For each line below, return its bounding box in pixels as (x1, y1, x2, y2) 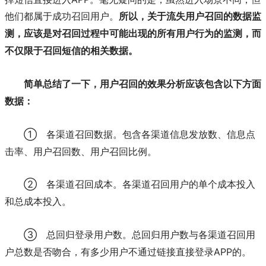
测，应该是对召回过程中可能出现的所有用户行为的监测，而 (5, 28, 261, 39)
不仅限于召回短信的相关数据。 (5, 46, 138, 56)
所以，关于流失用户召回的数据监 (119, 11, 261, 22)
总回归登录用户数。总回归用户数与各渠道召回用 (46, 229, 255, 240)
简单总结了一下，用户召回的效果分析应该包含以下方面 (24, 78, 261, 89)
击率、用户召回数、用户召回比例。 (5, 146, 157, 157)
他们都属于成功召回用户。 (5, 10, 119, 23)
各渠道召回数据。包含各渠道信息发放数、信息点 (46, 129, 255, 140)
